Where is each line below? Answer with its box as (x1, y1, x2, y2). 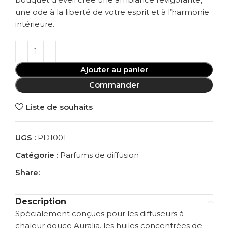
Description (15, 196, 66, 207)
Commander (89, 80, 139, 90)
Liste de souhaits (25, 102, 93, 112)
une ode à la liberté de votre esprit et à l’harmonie (15, 7, 209, 17)
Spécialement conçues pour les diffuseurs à (15, 209, 184, 219)
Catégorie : (15, 150, 58, 160)
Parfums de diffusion (60, 150, 139, 160)
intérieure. (15, 19, 54, 30)
